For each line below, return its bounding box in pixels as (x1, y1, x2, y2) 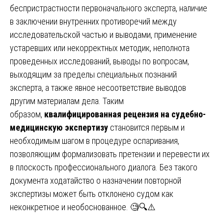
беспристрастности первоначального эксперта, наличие (10, 2, 207, 13)
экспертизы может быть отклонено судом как (10, 188, 173, 199)
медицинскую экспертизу (10, 122, 108, 133)
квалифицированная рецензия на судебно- (44, 109, 206, 119)
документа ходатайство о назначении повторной (10, 175, 181, 186)
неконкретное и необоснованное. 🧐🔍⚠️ (10, 201, 156, 212)
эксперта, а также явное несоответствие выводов (10, 82, 186, 93)
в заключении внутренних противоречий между (10, 16, 177, 27)
